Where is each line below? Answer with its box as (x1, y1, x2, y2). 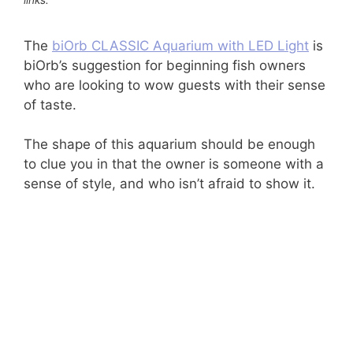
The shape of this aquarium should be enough (24, 136, 315, 152)
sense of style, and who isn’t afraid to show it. (24, 176, 315, 191)
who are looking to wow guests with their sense (24, 76, 325, 93)
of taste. (24, 96, 76, 113)
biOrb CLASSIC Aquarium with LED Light (52, 37, 309, 54)
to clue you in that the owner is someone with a (24, 156, 324, 172)
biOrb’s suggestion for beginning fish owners (24, 57, 306, 73)
